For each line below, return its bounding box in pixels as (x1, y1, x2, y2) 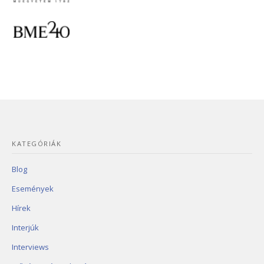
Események (12, 183, 54, 194)
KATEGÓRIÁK (12, 139, 61, 148)
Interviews (12, 242, 49, 253)
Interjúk (12, 222, 39, 233)
